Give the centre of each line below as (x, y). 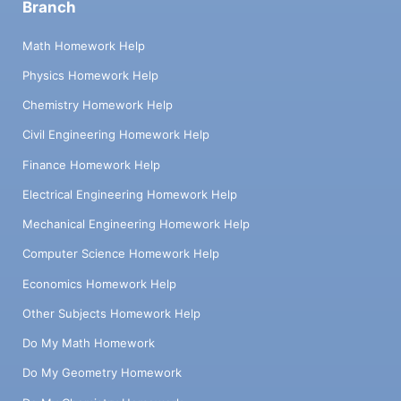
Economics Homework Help (99, 283)
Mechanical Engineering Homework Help (136, 224)
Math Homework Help (84, 45)
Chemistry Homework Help (98, 105)
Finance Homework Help (91, 164)
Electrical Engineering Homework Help (130, 194)
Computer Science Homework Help (121, 254)
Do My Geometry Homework (102, 373)
